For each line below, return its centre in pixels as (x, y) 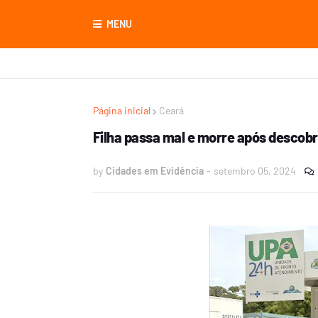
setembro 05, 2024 (254, 171)
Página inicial (121, 110)
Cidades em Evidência (154, 171)
